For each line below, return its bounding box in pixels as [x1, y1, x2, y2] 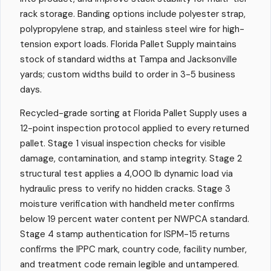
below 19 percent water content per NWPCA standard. [20, 213, 249, 225]
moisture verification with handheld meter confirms [20, 198, 235, 210]
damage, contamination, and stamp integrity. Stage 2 [20, 152, 242, 165]
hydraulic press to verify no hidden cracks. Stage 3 [20, 183, 230, 195]
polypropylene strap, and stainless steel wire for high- [20, 23, 244, 35]
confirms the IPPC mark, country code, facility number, [20, 243, 247, 255]
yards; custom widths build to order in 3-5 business [20, 68, 235, 80]
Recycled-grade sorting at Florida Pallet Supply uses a [20, 107, 247, 119]
